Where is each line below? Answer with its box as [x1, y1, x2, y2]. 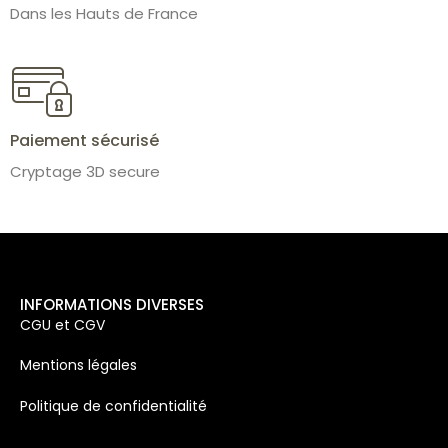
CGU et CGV [20, 314, 105, 335]
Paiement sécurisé [10, 128, 159, 152]
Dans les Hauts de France [10, 2, 198, 24]
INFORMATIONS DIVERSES [20, 293, 204, 315]
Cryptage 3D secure [10, 160, 160, 182]
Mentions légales [20, 355, 137, 376]
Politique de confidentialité [20, 395, 207, 416]
